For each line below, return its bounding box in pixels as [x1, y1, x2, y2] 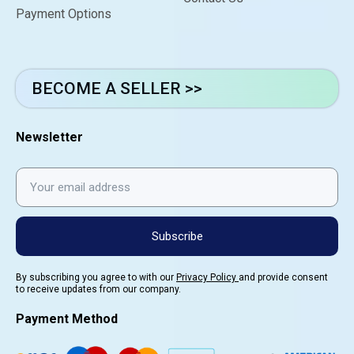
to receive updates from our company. [16, 284, 181, 296]
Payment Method [16, 311, 118, 327]
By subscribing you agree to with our [16, 272, 176, 284]
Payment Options [16, 6, 111, 22]
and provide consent [239, 272, 328, 284]
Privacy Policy [176, 272, 239, 284]
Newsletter [16, 130, 83, 145]
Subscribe [151, 228, 203, 243]
